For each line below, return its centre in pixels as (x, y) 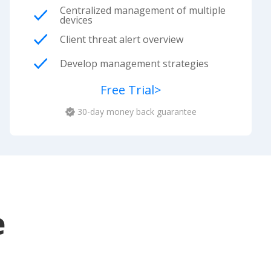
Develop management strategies (135, 64)
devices (77, 20)
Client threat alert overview (122, 39)
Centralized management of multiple (143, 10)
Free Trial (127, 90)
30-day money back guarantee (137, 112)
